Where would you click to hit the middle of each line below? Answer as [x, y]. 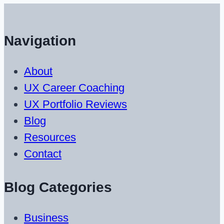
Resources [50, 137]
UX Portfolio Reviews [75, 104]
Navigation [40, 40]
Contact [43, 153]
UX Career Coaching [74, 87]
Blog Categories [58, 187]
